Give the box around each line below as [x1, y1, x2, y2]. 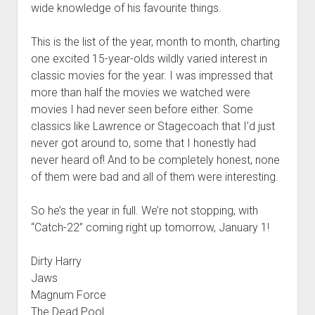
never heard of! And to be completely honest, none [30, 153, 280, 167]
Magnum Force [30, 288, 106, 302]
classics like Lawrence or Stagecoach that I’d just [30, 119, 275, 133]
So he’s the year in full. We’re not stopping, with [30, 203, 258, 217]
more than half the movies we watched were [30, 85, 250, 99]
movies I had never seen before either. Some [30, 102, 253, 116]
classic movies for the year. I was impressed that [30, 68, 273, 82]
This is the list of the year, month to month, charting [30, 34, 280, 49]
